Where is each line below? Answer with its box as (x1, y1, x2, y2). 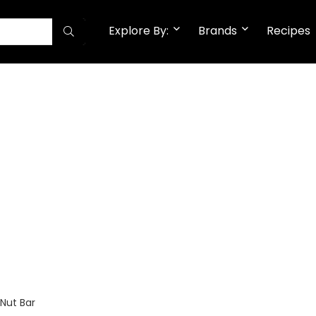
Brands (198, 23, 237, 39)
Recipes (267, 23, 310, 39)
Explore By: (109, 23, 169, 39)
